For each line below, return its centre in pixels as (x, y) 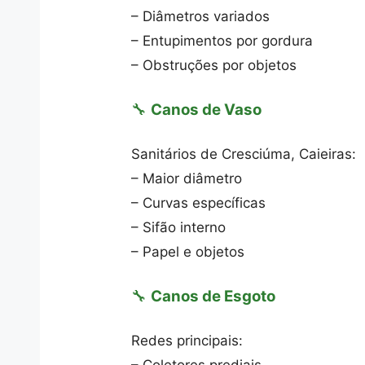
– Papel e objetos (188, 252)
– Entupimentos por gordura (222, 41)
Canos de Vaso (207, 109)
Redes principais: (187, 341)
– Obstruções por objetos (214, 65)
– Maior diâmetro (187, 178)
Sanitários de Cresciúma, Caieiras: (244, 154)
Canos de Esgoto (213, 296)
